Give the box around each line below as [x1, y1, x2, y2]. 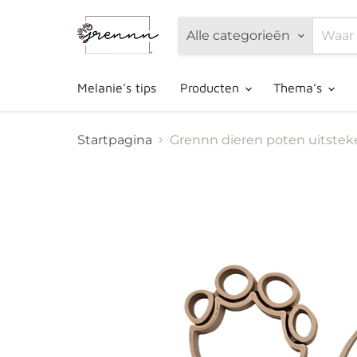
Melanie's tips [77, 80, 156, 95]
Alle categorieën [186, 28, 290, 44]
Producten [180, 80, 243, 95]
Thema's [273, 80, 326, 95]
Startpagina [77, 131, 152, 147]
